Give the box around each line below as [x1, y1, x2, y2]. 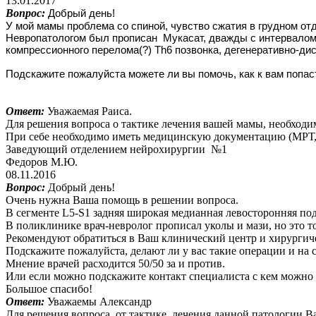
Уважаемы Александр [47, 295, 152, 308]
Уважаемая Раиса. [47, 104, 132, 117]
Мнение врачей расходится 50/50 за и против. [6, 257, 225, 269]
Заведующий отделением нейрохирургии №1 [6, 142, 227, 155]
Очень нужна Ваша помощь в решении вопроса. [6, 193, 238, 206]
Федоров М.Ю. [6, 155, 78, 168]
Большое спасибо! [6, 282, 92, 295]
